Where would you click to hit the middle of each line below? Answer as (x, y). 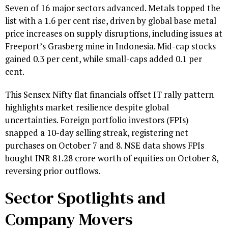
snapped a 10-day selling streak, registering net (97, 133)
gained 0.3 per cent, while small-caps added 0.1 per (104, 59)
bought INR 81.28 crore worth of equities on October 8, (112, 158)
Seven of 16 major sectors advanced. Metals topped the (113, 8)
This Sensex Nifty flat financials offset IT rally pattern (109, 95)
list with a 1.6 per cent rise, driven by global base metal (111, 21)
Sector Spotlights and (85, 198)
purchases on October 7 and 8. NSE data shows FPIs (105, 146)
